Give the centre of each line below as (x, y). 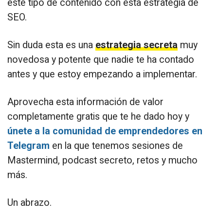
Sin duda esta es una (51, 45)
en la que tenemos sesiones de (116, 145)
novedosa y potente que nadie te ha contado (101, 59)
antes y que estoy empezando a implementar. (102, 74)
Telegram (28, 145)
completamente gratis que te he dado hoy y (98, 116)
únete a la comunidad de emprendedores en (105, 131)
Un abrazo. (29, 202)
